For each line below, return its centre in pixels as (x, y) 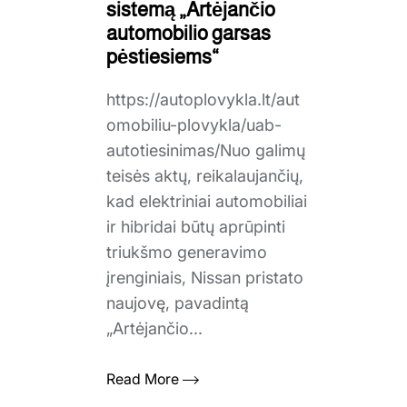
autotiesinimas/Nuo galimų (206, 150)
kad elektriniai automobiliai (207, 201)
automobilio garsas (189, 33)
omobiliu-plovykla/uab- (194, 125)
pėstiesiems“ (163, 57)
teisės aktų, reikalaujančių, (205, 176)
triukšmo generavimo (187, 252)
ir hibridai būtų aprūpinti (196, 227)
